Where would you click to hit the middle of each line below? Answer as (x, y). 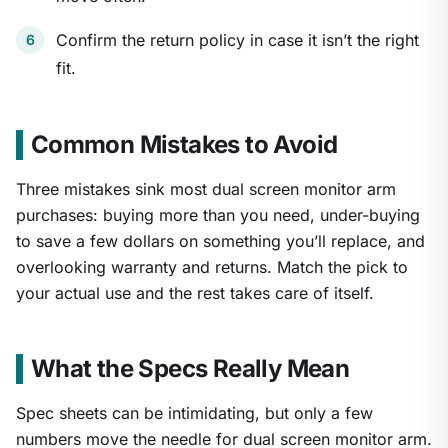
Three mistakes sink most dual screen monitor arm (206, 189)
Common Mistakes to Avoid (184, 145)
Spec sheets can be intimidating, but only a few (194, 413)
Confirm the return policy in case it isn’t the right (237, 40)
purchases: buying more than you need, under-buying (218, 215)
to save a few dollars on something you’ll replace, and (220, 241)
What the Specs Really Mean (190, 369)
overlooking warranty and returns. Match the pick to (212, 267)
